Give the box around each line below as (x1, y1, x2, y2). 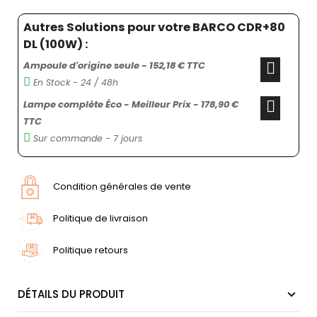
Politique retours (53, 243, 128, 258)
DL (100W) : (23, 35, 88, 52)
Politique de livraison (53, 212, 148, 226)
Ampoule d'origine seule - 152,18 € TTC (23, 59, 205, 73)
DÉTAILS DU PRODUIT (18, 286, 125, 301)
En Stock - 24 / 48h (30, 76, 118, 89)
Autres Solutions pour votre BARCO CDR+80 (23, 18, 285, 35)
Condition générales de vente (53, 180, 191, 194)
